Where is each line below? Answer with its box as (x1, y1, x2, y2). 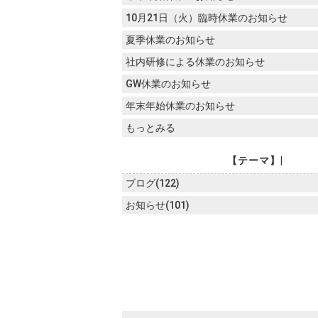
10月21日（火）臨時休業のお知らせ (126, 12, 287, 23)
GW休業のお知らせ (126, 78, 211, 89)
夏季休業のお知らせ (126, 34, 215, 45)
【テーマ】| (226, 155, 283, 166)
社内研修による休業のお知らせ (126, 56, 265, 67)
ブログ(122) (126, 177, 180, 189)
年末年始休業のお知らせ (126, 100, 235, 111)
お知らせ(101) (126, 199, 190, 211)
